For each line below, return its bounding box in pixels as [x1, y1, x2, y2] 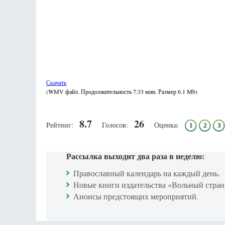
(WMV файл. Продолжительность [46, 87, 133, 95]
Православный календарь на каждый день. [73, 168, 220, 178]
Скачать [46, 78, 66, 86]
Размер [157, 87, 178, 95]
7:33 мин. [133, 87, 157, 95]
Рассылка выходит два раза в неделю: [66, 150, 204, 162]
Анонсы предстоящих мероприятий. [73, 191, 198, 201]
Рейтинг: [46, 120, 73, 130]
